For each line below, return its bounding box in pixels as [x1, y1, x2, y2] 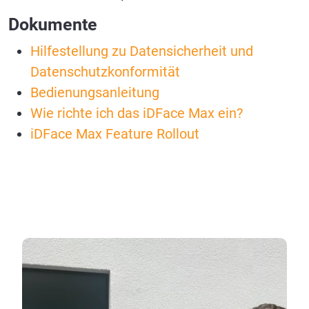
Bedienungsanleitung [30, 84, 159, 101]
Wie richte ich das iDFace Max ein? [30, 105, 243, 122]
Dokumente [8, 14, 97, 35]
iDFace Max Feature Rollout [30, 126, 199, 143]
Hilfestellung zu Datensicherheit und [30, 43, 253, 60]
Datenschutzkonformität [30, 63, 180, 81]
